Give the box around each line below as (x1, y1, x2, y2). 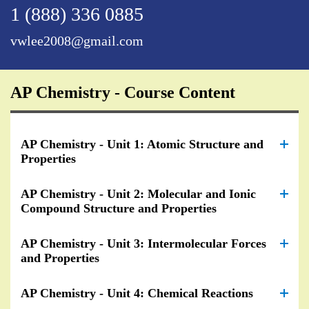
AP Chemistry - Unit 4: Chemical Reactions (21, 286, 253, 301)
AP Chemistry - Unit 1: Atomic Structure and (21, 137, 263, 152)
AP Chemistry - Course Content (10, 83, 235, 102)
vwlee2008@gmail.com (10, 33, 143, 49)
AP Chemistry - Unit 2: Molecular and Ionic (21, 187, 256, 201)
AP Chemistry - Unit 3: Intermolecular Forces (21, 237, 266, 251)
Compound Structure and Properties (21, 201, 217, 216)
